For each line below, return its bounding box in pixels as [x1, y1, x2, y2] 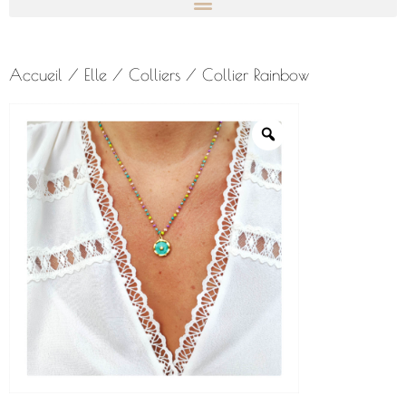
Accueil [9, 65, 63, 85]
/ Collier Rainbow [180, 65, 309, 85]
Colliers [129, 65, 180, 85]
